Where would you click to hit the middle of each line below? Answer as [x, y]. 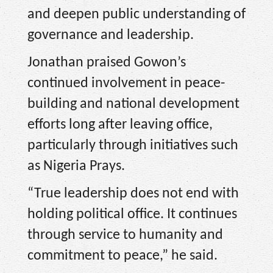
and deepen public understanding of [136, 15]
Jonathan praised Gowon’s [107, 62]
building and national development [133, 104]
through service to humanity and [125, 235]
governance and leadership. [111, 36]
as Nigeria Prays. [76, 166]
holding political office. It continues [132, 214]
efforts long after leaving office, [120, 125]
